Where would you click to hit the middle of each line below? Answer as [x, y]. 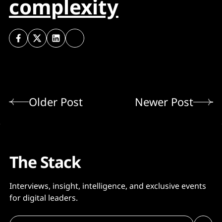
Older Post [56, 102]
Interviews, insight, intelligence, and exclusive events [108, 186]
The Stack [45, 162]
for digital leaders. [44, 198]
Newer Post [164, 102]
